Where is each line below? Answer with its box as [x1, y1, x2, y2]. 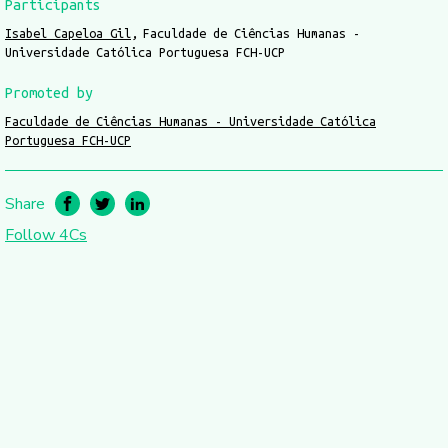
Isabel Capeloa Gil [5, 26, 131, 40]
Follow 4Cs [5, 224, 87, 246]
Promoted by [5, 85, 93, 101]
